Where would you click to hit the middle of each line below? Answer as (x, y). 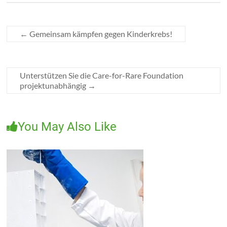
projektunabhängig (54, 85)
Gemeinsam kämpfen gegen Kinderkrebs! (100, 33)
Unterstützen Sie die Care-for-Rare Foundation (102, 75)
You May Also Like (67, 126)
